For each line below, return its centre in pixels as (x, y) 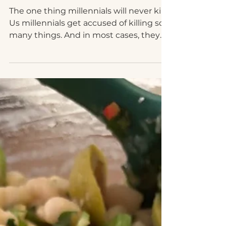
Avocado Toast (57, 16)
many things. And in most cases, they (84, 61)
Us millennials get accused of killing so (87, 49)
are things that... (41, 73)
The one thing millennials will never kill (87, 37)
